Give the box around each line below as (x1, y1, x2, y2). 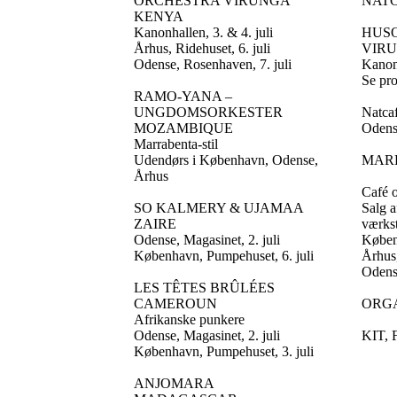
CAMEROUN (134, 296, 217, 311)
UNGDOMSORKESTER (134, 105, 283, 120)
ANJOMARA (134, 376, 214, 391)
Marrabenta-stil (134, 136, 218, 152)
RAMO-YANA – (134, 89, 232, 104)
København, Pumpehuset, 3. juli (134, 344, 314, 359)
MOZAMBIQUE (134, 121, 233, 136)
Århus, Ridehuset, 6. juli (134, 41, 270, 56)
